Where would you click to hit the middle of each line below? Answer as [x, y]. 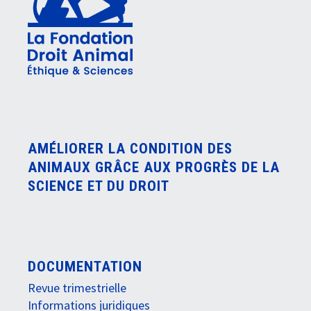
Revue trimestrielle [77, 287]
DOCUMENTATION [85, 266]
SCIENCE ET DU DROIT [99, 186]
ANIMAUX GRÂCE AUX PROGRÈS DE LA [154, 168]
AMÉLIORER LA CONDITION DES [130, 149]
